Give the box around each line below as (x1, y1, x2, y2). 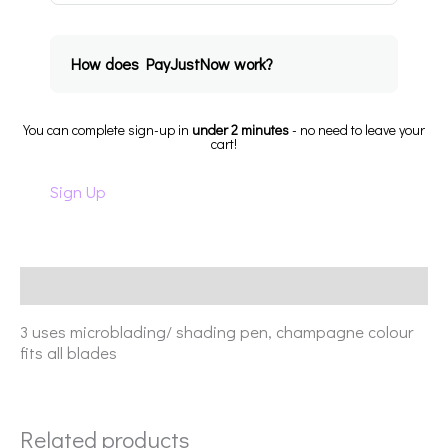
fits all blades (20, 342, 117, 364)
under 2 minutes (192, 119, 289, 139)
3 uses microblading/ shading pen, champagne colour (20, 321, 413, 343)
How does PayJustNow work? (71, 52, 273, 74)
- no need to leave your (289, 119, 425, 139)
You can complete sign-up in (23, 119, 192, 139)
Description (20, 275, 103, 297)
